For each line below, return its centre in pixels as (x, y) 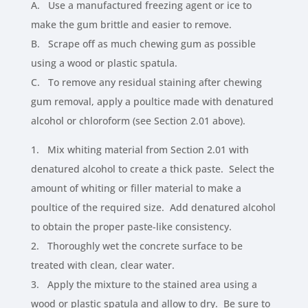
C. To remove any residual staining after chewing (146, 82)
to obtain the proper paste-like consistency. (131, 227)
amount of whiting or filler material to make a (136, 188)
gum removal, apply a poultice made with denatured (152, 102)
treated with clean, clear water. (102, 265)
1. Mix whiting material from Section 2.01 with (140, 150)
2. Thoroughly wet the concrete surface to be (136, 246)
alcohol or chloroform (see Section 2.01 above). (138, 121)
